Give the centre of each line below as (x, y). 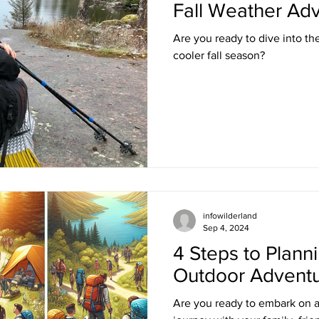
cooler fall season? (219, 55)
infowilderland (230, 216)
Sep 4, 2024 (226, 228)
